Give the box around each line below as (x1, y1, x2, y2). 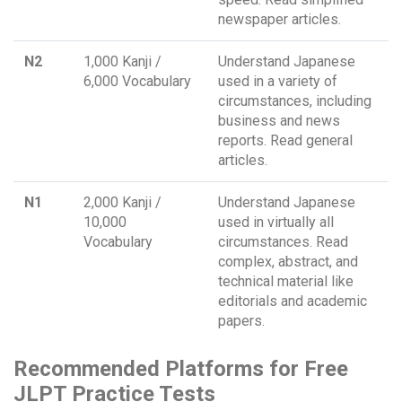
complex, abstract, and (218, 253, 358, 271)
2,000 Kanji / (83, 194, 162, 212)
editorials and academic (218, 293, 367, 310)
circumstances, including (218, 92, 371, 110)
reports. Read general (218, 132, 353, 150)
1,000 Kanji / (83, 53, 162, 71)
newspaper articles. (218, 11, 341, 29)
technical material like (218, 273, 354, 291)
